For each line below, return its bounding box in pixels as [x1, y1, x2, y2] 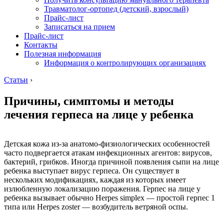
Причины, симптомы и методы [4, 94, 174, 107]
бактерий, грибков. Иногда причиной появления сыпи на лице [4, 157, 219, 166]
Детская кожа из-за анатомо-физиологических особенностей [4, 139, 210, 148]
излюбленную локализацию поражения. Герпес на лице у [4, 184, 200, 193]
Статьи [4, 75, 28, 84]
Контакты [24, 40, 57, 49]
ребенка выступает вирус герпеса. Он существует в [4, 166, 179, 175]
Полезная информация [24, 49, 101, 58]
